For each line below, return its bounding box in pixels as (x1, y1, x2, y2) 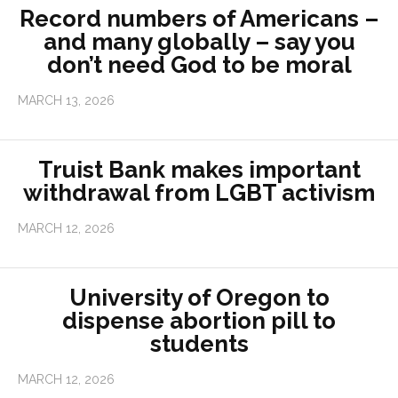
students (149, 330, 249, 358)
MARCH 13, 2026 (18, 93, 115, 108)
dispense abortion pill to (62, 307, 336, 335)
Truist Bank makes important (37, 156, 361, 184)
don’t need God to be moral (46, 52, 352, 79)
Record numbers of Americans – (20, 5, 378, 33)
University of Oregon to (68, 284, 330, 312)
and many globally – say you (43, 28, 355, 56)
